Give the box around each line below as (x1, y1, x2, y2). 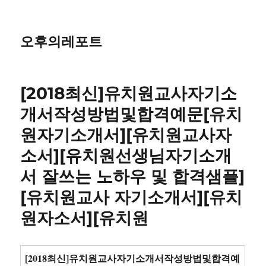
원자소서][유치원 (20, 208, 149, 228)
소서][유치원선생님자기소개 (20, 145, 232, 166)
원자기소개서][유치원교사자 (20, 125, 232, 145)
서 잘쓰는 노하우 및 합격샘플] (20, 166, 245, 186)
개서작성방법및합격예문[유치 (20, 104, 243, 124)
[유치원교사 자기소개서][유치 (20, 187, 243, 207)
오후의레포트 (20, 33, 103, 50)
